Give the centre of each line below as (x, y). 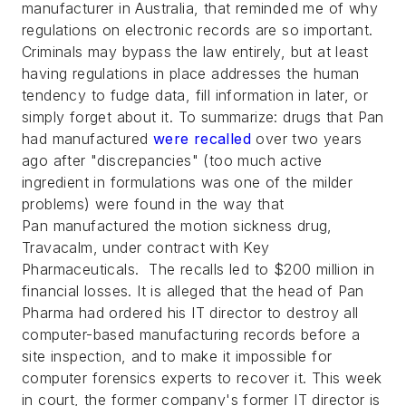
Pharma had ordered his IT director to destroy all (190, 313)
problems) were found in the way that (153, 204)
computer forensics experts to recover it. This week (202, 378)
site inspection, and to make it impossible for (177, 356)
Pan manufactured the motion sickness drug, (177, 226)
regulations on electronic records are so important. (200, 30)
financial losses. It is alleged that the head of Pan (193, 291)
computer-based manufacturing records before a (191, 334)
